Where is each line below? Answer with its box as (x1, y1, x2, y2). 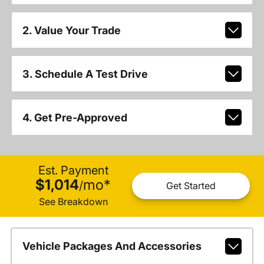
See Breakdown (38, 195, 108, 207)
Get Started (166, 180, 216, 192)
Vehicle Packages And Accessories (22, 240, 202, 252)
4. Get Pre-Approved (22, 111, 127, 124)
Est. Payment (38, 163, 108, 177)
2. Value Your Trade (22, 24, 121, 37)
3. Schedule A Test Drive (22, 67, 148, 80)
